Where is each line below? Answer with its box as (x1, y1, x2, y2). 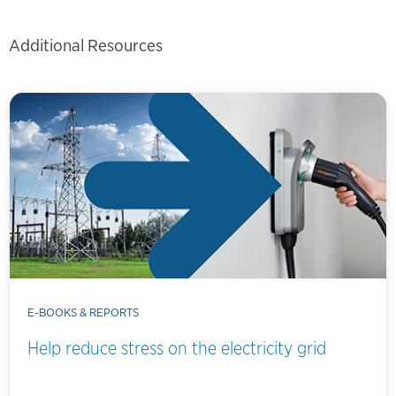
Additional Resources (9, 35, 163, 57)
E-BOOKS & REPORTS (27, 305, 139, 320)
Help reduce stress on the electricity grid (27, 338, 326, 360)
